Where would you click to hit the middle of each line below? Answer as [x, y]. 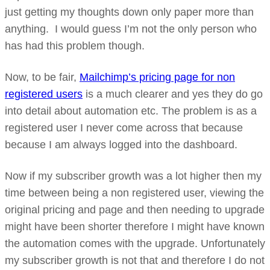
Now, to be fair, [42, 77]
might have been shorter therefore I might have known [135, 227]
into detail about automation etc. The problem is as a [131, 111]
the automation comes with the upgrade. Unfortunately [135, 243]
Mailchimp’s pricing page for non [157, 77]
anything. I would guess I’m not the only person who [131, 29]
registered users [44, 94]
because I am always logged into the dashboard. [121, 145]
